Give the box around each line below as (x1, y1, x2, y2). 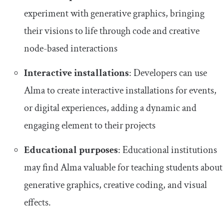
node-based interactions (24, 42, 117, 55)
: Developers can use (129, 66, 207, 80)
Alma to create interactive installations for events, (24, 84, 216, 97)
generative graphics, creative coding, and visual (24, 178, 207, 192)
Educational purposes (24, 143, 118, 157)
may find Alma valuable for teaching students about (24, 161, 222, 174)
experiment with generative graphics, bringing (24, 7, 204, 20)
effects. (24, 196, 51, 209)
